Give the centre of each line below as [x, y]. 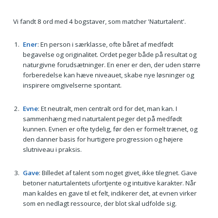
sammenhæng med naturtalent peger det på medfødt [102, 118]
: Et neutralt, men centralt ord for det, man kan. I [107, 108]
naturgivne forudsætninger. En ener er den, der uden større [111, 65]
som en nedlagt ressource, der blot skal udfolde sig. [100, 203]
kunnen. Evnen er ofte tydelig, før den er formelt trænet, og [110, 129]
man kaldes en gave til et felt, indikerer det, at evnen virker [109, 193]
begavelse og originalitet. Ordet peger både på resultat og [109, 55]
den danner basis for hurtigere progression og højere [103, 139]
